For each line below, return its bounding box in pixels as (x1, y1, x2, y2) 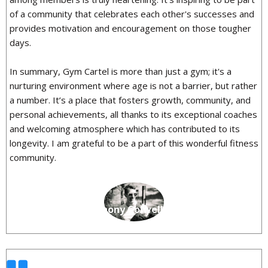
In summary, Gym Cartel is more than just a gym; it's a (10, 65, 232, 77)
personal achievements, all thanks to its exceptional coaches (10, 108, 257, 120)
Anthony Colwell (84, 203, 163, 217)
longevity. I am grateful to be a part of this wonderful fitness (10, 136, 258, 149)
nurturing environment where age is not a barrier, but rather (10, 79, 257, 92)
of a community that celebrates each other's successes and (10, 7, 254, 20)
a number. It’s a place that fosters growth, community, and (10, 93, 251, 106)
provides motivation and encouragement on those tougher (10, 22, 251, 34)
